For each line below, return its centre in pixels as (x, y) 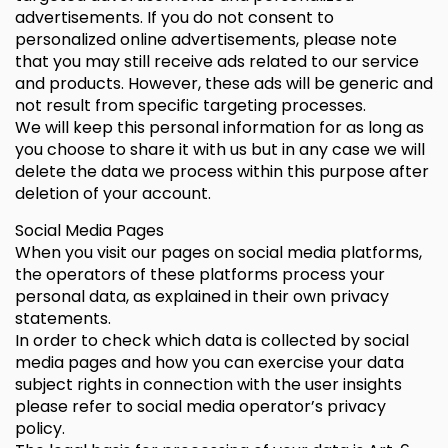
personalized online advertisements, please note (206, 39)
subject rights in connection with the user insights (208, 384)
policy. (40, 428)
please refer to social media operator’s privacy (200, 406)
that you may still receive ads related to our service (217, 61)
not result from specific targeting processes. (190, 105)
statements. (63, 318)
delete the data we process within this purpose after (222, 171)
